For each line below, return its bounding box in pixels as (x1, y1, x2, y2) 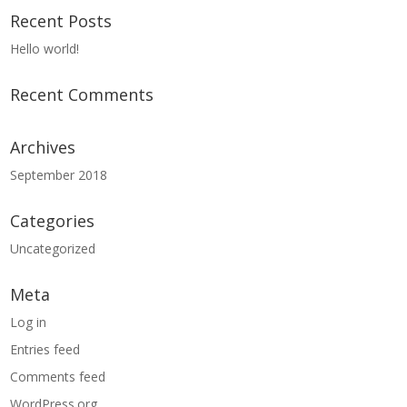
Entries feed (10, 340, 81, 358)
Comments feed (10, 367, 106, 385)
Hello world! (10, 39, 80, 57)
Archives (10, 135, 76, 158)
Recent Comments (10, 83, 154, 105)
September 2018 (10, 165, 108, 184)
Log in (10, 313, 47, 331)
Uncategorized (10, 239, 96, 257)
